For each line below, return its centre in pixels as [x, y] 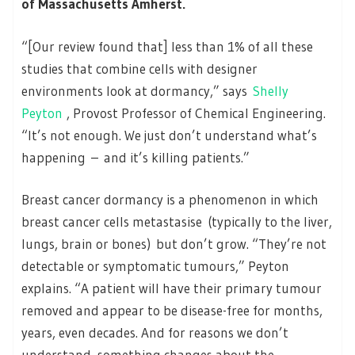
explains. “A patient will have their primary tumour [172, 288]
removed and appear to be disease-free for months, [172, 311]
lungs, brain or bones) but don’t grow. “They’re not [174, 244]
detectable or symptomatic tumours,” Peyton [155, 266]
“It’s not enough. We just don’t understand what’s [169, 135]
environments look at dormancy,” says [137, 90]
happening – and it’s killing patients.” [136, 157]
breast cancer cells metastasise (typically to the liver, [177, 222]
